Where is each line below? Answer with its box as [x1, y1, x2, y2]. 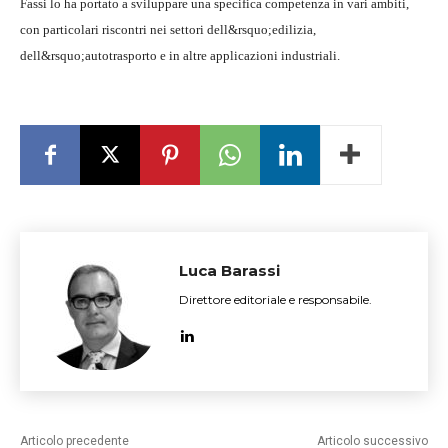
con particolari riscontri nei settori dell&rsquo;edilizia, [20, 22, 316, 37]
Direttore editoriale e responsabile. [179, 292, 372, 307]
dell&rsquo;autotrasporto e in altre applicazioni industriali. [20, 48, 340, 63]
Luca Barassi [179, 261, 280, 280]
